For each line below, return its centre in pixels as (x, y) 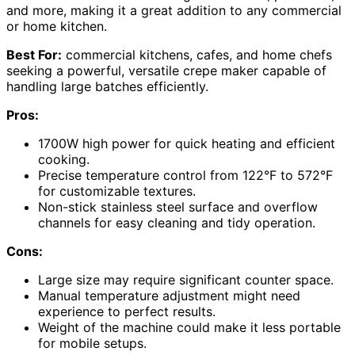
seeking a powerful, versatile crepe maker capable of (166, 70)
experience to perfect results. (127, 311)
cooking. (64, 159)
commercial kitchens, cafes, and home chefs (197, 54)
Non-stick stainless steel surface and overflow (178, 206)
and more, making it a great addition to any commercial (174, 10)
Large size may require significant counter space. (186, 279)
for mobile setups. (92, 343)
